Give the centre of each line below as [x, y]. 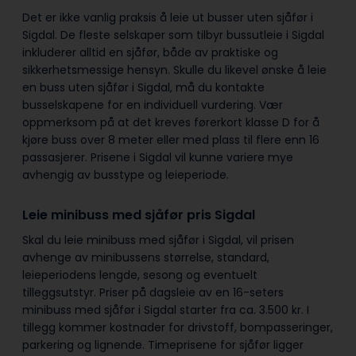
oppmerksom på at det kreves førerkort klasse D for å [171, 122]
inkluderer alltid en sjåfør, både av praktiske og [150, 52]
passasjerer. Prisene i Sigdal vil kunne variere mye [158, 157]
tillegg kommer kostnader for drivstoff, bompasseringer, [178, 327]
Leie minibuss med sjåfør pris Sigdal [140, 215]
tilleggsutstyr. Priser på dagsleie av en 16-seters [153, 292]
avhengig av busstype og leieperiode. [127, 174]
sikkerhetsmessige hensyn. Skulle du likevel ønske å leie [174, 70]
